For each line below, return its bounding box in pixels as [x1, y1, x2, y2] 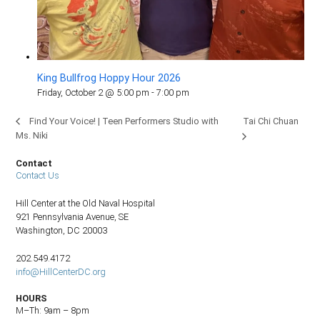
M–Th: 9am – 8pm [16, 304, 90, 316]
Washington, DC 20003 [16, 224, 108, 236]
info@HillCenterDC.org [16, 266, 106, 277]
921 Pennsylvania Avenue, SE [16, 211, 129, 222]
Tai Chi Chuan [243, 115, 299, 126]
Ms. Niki [16, 130, 49, 141]
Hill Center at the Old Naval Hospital [16, 197, 156, 209]
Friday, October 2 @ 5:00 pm [37, 87, 150, 99]
